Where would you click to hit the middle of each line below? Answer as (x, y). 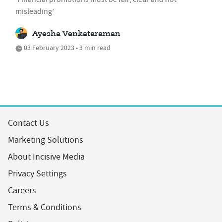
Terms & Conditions (45, 207)
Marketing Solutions (46, 140)
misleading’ (35, 11)
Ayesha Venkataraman (76, 34)
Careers (22, 190)
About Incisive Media (46, 157)
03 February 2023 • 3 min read (66, 47)
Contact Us (28, 123)
